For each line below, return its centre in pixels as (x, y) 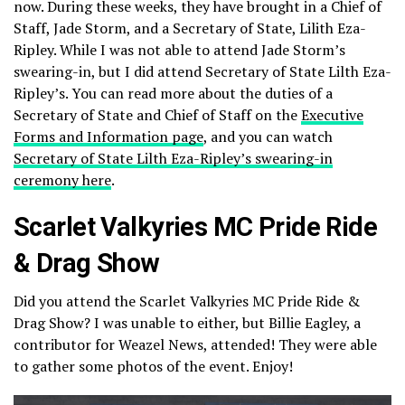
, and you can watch (268, 137)
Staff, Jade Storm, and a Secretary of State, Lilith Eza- (190, 28)
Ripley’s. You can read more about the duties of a (173, 93)
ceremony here (62, 180)
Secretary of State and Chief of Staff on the (157, 115)
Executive (332, 115)
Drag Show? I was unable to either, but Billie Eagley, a (187, 323)
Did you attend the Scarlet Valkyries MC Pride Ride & (187, 301)
